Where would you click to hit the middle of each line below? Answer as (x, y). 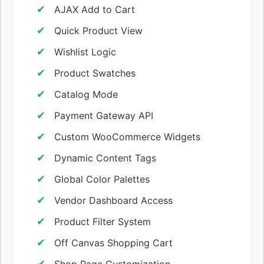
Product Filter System (103, 221)
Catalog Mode (86, 94)
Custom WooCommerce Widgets (127, 136)
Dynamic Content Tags (105, 158)
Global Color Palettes (102, 179)
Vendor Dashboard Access (113, 200)
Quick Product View (98, 30)
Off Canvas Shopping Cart (113, 242)
